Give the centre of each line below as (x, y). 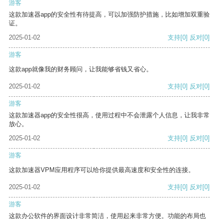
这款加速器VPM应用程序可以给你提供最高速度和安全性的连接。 (102, 170)
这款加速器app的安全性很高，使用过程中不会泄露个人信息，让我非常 (109, 115)
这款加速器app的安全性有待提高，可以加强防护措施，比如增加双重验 (109, 15)
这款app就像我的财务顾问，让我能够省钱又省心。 (81, 69)
